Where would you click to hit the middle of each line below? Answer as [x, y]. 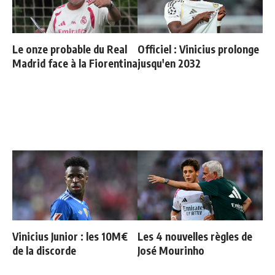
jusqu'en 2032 [169, 64]
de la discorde [44, 251]
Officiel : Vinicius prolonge [198, 49]
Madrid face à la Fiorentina [75, 64]
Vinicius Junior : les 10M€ [70, 237]
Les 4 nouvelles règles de [195, 237]
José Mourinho [171, 251]
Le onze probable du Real [70, 49]
